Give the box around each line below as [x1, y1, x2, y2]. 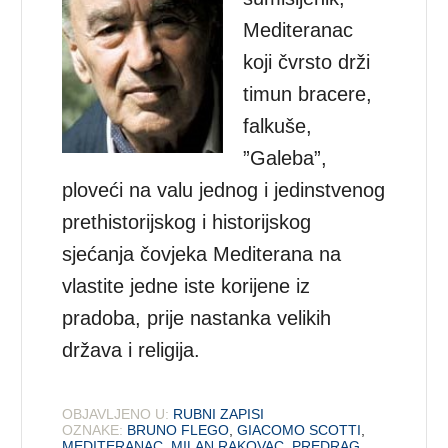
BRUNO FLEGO [127, 421, 230, 438]
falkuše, [243, 114, 313, 137]
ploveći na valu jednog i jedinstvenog [62, 178, 386, 201]
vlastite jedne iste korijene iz [62, 274, 311, 297]
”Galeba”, [243, 146, 328, 169]
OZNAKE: [62, 421, 124, 438]
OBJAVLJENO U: [62, 405, 170, 422]
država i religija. [62, 338, 201, 361]
